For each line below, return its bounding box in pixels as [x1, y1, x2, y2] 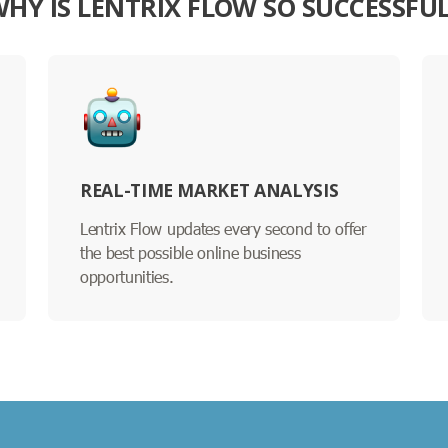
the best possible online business [80, 241, 301, 263]
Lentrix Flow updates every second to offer [80, 217, 367, 239]
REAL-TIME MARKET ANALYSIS [80, 177, 339, 202]
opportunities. [80, 265, 174, 287]
